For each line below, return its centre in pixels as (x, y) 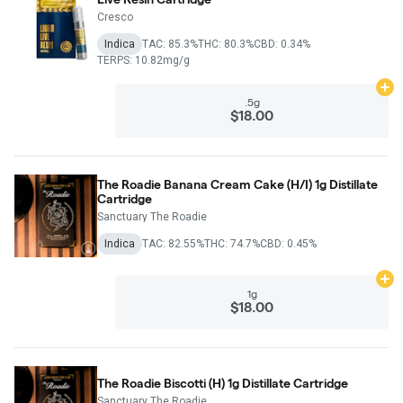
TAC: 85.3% (170, 44)
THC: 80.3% (226, 44)
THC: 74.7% (232, 243)
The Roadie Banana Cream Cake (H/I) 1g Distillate (237, 184)
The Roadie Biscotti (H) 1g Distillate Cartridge (223, 383)
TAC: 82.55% (173, 243)
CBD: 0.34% (282, 44)
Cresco (115, 17)
